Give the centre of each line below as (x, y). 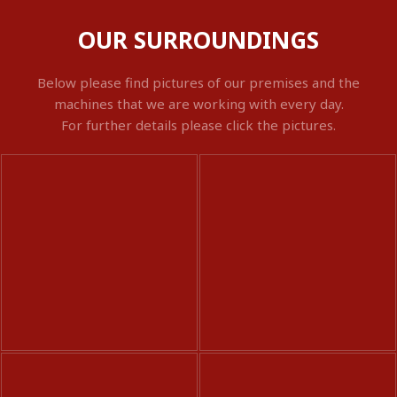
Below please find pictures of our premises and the (198, 83)
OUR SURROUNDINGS (198, 40)
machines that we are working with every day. (198, 104)
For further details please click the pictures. (198, 125)
